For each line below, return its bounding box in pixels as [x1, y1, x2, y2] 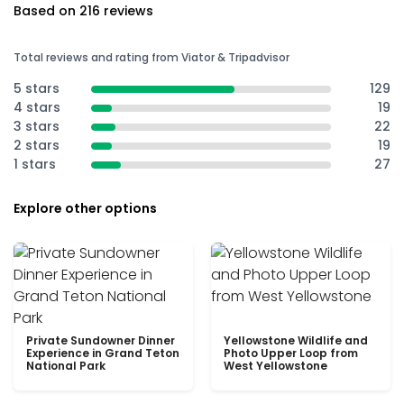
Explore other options [14, 199, 157, 217]
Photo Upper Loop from [224, 345, 358, 361]
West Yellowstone [224, 358, 327, 373]
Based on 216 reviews [14, 2, 153, 20]
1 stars [14, 155, 56, 173]
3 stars [14, 117, 60, 135]
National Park [26, 358, 106, 373]
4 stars [14, 98, 60, 116]
